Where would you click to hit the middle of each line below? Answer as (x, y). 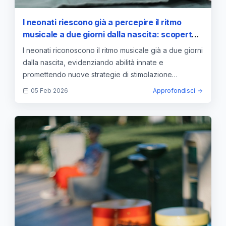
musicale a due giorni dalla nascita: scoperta (110, 34)
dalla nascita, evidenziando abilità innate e (93, 62)
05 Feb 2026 (49, 90)
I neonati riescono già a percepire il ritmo (102, 22)
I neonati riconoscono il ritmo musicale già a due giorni (113, 50)
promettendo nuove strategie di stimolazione (97, 74)
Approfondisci (174, 90)
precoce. (38, 86)
